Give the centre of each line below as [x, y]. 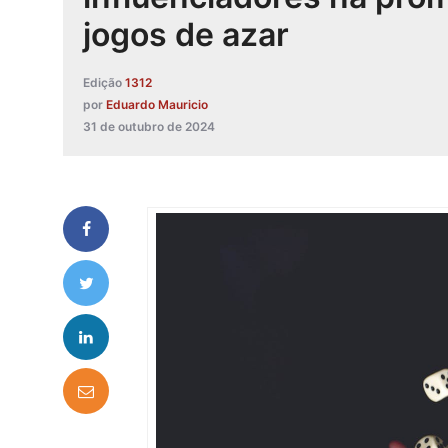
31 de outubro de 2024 [149, 127]
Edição [102, 83]
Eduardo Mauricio [157, 105]
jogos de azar [186, 35]
